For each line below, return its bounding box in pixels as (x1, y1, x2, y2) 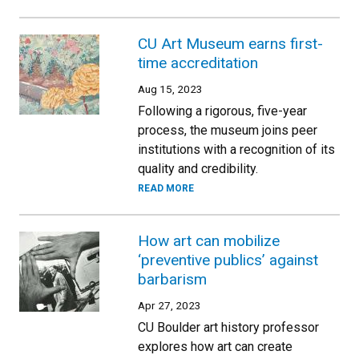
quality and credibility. (138, 161, 258, 176)
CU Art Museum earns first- (138, 34, 323, 53)
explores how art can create (138, 339, 292, 354)
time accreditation (138, 54, 258, 72)
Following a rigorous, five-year (138, 103, 307, 119)
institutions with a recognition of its (138, 142, 335, 157)
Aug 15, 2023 (138, 83, 203, 95)
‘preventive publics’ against (138, 251, 318, 269)
